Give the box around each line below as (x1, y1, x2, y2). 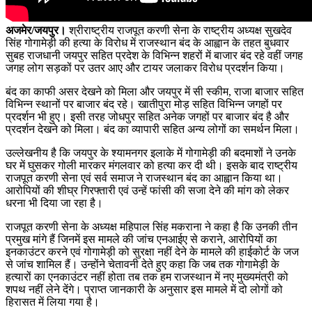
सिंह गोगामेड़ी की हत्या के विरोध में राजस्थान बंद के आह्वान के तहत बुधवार (6, 36, 289, 49)
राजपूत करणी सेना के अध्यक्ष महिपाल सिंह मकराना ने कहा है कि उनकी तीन (6, 220, 297, 233)
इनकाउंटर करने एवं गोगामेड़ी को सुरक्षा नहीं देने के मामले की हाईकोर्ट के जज (6, 245, 299, 258)
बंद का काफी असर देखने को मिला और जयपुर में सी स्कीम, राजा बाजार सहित (6, 85, 304, 97)
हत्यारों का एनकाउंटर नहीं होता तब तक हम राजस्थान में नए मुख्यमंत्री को (6, 270, 288, 283)
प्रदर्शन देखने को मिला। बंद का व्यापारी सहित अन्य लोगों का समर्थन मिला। (6, 123, 299, 135)
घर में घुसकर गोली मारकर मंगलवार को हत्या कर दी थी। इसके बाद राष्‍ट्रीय (6, 159, 297, 171)
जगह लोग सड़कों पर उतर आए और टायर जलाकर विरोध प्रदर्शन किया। (6, 61, 285, 74)
